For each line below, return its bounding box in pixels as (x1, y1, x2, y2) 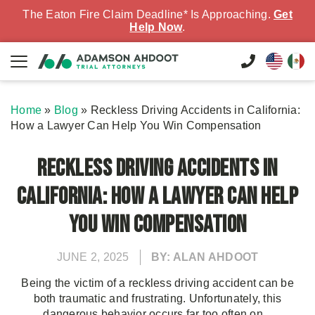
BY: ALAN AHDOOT (150, 251, 259, 263)
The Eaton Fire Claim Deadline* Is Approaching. (22, 8, 274, 20)
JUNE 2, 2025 (56, 251, 129, 263)
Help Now (129, 21, 183, 33)
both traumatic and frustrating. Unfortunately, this (33, 292, 282, 304)
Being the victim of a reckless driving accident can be (21, 277, 294, 289)
